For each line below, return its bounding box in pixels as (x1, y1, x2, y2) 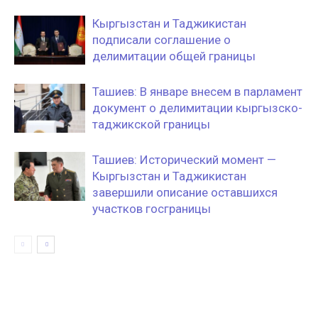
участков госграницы (92, 202, 211, 216)
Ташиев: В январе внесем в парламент (92, 84, 302, 99)
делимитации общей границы (92, 49, 256, 63)
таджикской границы (92, 117, 210, 131)
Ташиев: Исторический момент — (92, 153, 276, 167)
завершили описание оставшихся (92, 185, 278, 199)
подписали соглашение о (92, 33, 231, 47)
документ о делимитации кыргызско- (92, 101, 302, 115)
